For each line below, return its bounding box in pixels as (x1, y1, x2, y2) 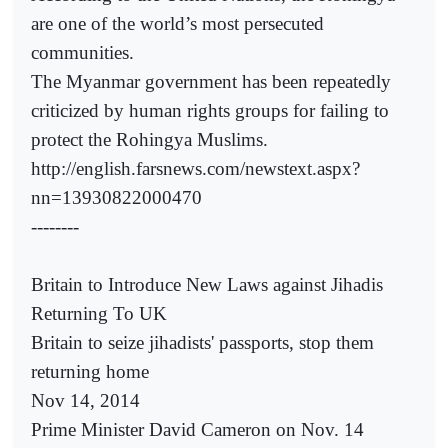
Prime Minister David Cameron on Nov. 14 (31, 418, 364, 440)
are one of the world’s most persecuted (31, 12, 324, 34)
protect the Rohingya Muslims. (31, 128, 268, 150)
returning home (31, 360, 149, 382)
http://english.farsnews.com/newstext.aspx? (31, 157, 360, 179)
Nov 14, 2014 (31, 389, 140, 411)
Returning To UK (31, 302, 167, 324)
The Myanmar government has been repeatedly (31, 70, 391, 92)
